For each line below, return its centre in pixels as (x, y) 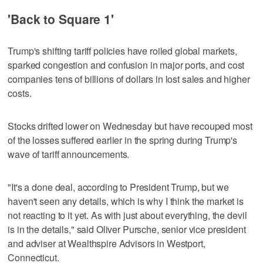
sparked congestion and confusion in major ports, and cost (126, 65)
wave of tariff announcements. (69, 154)
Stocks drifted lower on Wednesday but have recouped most (130, 126)
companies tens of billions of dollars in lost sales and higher (129, 79)
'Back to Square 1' (61, 18)
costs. (20, 93)
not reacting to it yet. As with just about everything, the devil (127, 215)
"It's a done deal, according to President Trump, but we (118, 187)
